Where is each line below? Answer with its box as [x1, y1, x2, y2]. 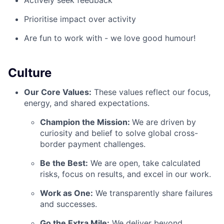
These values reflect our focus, [91, 87, 210, 97]
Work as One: [40, 188, 93, 198]
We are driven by [132, 117, 196, 127]
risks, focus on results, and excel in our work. [40, 169, 211, 179]
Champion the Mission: [40, 117, 132, 127]
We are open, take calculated [88, 158, 200, 168]
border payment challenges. [40, 139, 145, 149]
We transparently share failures [93, 188, 212, 198]
